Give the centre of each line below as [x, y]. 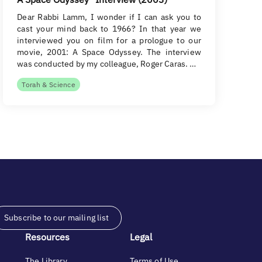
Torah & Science [49, 85]
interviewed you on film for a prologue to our [109, 40]
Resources [47, 237]
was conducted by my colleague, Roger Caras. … [107, 64]
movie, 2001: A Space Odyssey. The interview [109, 52]
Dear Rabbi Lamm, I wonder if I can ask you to [109, 17]
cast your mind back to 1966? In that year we [109, 29]
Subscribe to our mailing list [57, 218]
